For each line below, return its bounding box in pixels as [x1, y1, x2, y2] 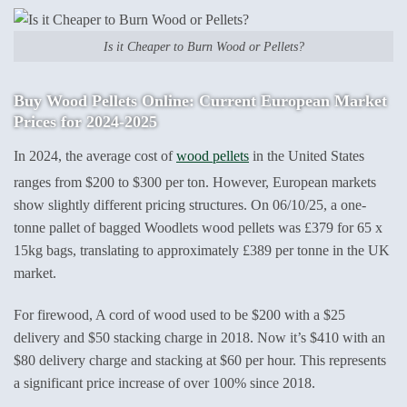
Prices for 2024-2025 [14, 113, 157, 132]
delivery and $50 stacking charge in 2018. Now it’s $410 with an [14, 330, 385, 346]
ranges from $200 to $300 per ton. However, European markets [14, 174, 376, 191]
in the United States [249, 148, 364, 164]
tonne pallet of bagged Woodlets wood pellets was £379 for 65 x [14, 220, 382, 236]
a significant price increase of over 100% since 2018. [14, 375, 315, 392]
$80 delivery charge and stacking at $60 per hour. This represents [14, 352, 386, 369]
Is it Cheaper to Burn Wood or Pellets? [103, 38, 304, 54]
